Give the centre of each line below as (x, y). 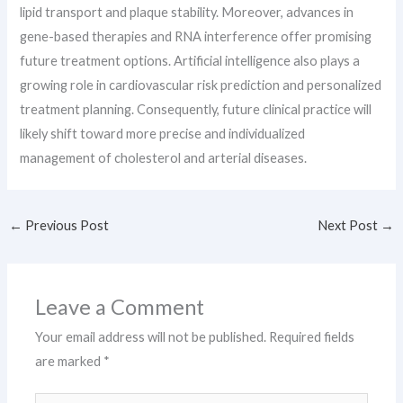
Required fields (312, 336)
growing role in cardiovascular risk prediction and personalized (201, 85)
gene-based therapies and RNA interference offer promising (196, 36)
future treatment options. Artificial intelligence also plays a (190, 60)
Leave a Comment (120, 306)
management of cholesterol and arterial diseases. (164, 157)
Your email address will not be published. (151, 336)
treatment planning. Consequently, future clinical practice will (196, 109)
